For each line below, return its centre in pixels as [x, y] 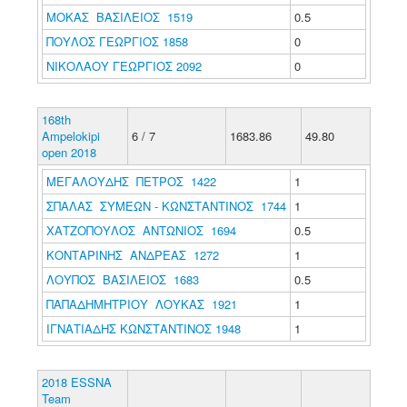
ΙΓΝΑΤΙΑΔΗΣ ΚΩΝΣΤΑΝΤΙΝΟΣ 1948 [143, 328]
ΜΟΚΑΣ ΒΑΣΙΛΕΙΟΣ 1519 [119, 17]
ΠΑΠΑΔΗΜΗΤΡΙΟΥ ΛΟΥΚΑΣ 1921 [141, 304]
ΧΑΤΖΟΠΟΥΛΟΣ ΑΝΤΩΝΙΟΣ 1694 [141, 230]
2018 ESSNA [76, 382]
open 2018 [69, 152]
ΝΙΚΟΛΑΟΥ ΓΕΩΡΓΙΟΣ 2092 [124, 66]
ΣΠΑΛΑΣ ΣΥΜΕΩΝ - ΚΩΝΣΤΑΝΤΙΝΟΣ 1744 [166, 206]
